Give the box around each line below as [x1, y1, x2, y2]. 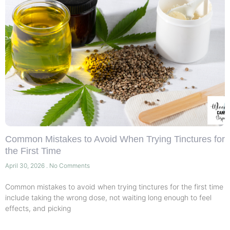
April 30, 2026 [5, 162, 46, 170]
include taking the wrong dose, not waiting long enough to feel [5, 193, 212, 202]
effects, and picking [5, 204, 71, 213]
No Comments [48, 162, 90, 170]
